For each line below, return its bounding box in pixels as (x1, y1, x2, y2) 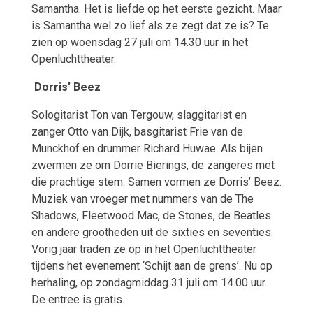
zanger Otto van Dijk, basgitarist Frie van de (31, 124, 243, 138)
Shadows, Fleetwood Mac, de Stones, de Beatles (31, 208, 271, 222)
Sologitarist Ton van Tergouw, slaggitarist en (31, 108, 247, 122)
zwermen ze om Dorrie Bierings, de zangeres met (31, 158, 275, 172)
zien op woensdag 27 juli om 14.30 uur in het (31, 35, 248, 49)
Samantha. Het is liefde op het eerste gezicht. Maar (31, 1, 282, 15)
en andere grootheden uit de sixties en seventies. (31, 225, 273, 239)
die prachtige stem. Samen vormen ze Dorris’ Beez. (31, 175, 282, 189)
